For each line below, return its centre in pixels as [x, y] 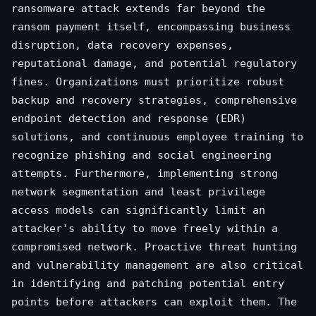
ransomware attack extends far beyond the [138, 9]
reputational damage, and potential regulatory [154, 64]
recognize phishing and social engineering [141, 156]
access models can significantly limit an [138, 211]
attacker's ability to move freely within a [145, 229]
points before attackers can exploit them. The [154, 302]
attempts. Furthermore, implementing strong [145, 174]
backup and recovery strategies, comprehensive [154, 101]
